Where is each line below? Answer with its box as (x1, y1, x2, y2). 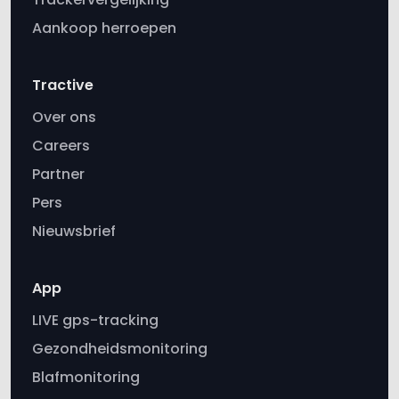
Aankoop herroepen (32, 18, 176, 39)
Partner (32, 164, 85, 185)
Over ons (32, 107, 96, 128)
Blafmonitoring (32, 367, 140, 388)
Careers (32, 135, 90, 157)
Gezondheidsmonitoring (32, 338, 208, 360)
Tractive (32, 75, 94, 96)
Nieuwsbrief (32, 221, 116, 242)
